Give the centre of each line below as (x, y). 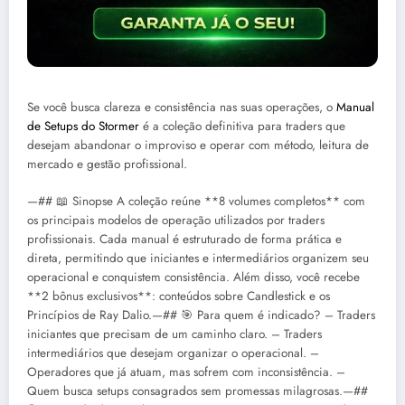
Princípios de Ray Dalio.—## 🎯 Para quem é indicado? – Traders (201, 315)
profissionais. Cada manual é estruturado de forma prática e (184, 239)
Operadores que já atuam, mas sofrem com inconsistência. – (186, 372)
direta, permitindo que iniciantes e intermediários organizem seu (198, 258)
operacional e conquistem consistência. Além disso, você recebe (193, 277)
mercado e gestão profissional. (107, 165)
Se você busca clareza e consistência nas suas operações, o (182, 108)
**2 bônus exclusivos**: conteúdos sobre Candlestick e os (179, 296)
